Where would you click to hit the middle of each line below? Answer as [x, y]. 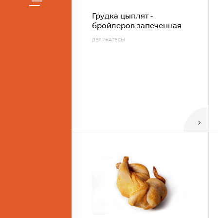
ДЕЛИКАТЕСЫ [109, 40]
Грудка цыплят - [123, 16]
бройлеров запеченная [137, 26]
